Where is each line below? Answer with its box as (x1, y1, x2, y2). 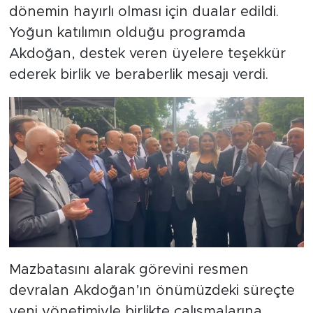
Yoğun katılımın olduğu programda (8, 25, 246, 40)
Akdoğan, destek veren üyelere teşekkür (8, 46, 286, 61)
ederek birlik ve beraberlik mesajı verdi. (8, 67, 268, 82)
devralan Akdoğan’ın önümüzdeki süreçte (8, 283, 295, 298)
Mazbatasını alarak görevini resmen (8, 262, 249, 277)
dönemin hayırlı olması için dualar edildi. (8, 4, 279, 19)
